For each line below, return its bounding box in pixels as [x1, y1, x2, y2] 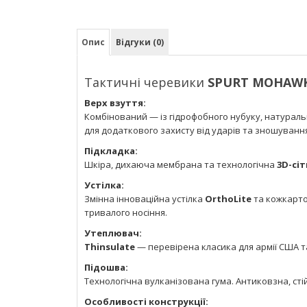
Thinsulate [84, 240, 135, 253]
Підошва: [84, 260, 128, 273]
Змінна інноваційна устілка [84, 192, 205, 205]
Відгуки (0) [116, 36, 164, 48]
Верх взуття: [84, 96, 146, 109]
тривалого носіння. [84, 206, 167, 219]
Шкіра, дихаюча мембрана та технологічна [84, 158, 277, 171]
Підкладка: [84, 144, 138, 157]
